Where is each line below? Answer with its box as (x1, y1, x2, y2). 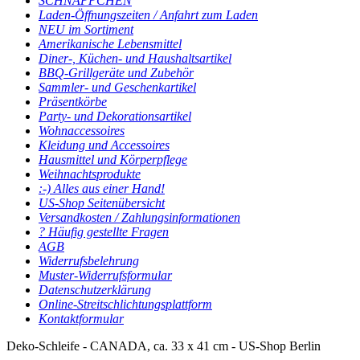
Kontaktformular (39, 312, 124, 325)
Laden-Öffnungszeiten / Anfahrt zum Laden (39, 8, 258, 22)
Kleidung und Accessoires (39, 138, 170, 152)
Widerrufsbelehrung (39, 254, 139, 268)
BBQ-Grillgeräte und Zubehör (39, 66, 194, 80)
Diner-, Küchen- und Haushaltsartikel (39, 51, 231, 65)
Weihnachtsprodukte (39, 167, 141, 181)
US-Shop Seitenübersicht (39, 196, 165, 210)
